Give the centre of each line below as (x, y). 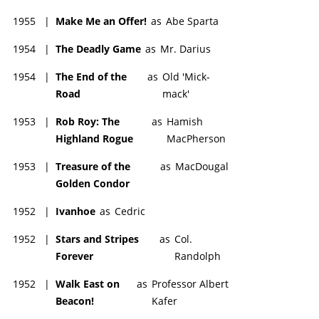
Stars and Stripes (97, 239)
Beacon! (75, 300)
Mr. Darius (185, 48)
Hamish (184, 121)
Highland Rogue (94, 138)
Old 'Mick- (187, 76)
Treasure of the (93, 166)
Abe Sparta (192, 21)
